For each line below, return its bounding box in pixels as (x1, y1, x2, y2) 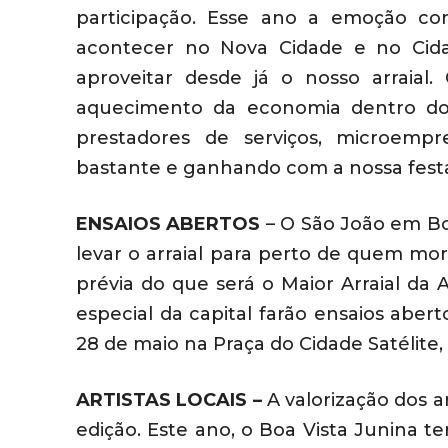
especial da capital (76, 303, 259, 326)
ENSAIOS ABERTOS (76, 213, 261, 236)
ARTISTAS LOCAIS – (76, 389, 262, 412)
